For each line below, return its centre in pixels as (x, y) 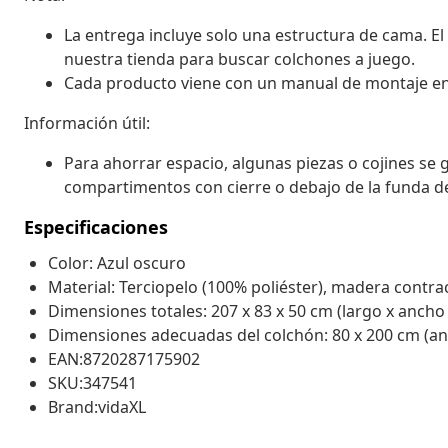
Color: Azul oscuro (117, 262)
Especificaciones (96, 226)
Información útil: (87, 122)
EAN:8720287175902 (124, 358)
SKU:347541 (92, 382)
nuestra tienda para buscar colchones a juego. (239, 58)
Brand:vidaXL (97, 406)
